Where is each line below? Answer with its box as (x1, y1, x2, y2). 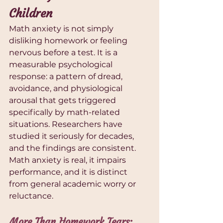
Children (9, 6, 52, 21)
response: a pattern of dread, (9, 72, 124, 82)
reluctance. (9, 191, 53, 201)
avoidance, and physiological (9, 84, 124, 94)
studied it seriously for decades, (9, 131, 136, 141)
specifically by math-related (9, 108, 122, 117)
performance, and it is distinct (9, 167, 129, 177)
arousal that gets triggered (9, 96, 118, 106)
